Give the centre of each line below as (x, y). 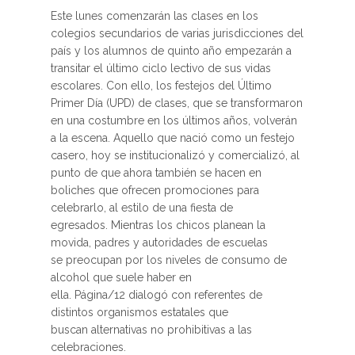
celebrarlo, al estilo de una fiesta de (142, 208)
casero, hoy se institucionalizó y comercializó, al (175, 155)
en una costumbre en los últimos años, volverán (174, 120)
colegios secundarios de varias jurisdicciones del (177, 33)
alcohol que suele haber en (121, 277)
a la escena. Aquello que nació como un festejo (173, 138)
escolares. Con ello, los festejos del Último (161, 86)
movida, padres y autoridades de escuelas (159, 242)
